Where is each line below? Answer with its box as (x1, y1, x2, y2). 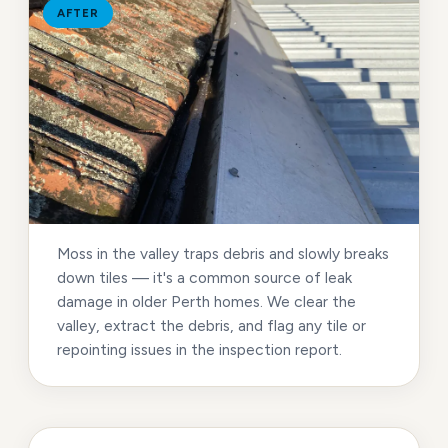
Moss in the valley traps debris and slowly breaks (57, 244, 389, 264)
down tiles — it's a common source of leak (57, 268, 352, 288)
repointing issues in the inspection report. (57, 340, 342, 360)
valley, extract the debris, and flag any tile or (57, 316, 366, 336)
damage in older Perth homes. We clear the (57, 292, 356, 312)
